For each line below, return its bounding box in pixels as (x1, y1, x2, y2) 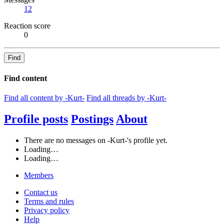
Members (24, 170, 53, 179)
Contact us (24, 187, 57, 196)
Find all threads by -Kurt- (86, 93, 166, 102)
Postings (71, 112, 113, 125)
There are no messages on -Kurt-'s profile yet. (24, 135, 167, 144)
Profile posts (4, 112, 68, 125)
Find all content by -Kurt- (4, 93, 84, 102)
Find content (4, 73, 47, 82)
